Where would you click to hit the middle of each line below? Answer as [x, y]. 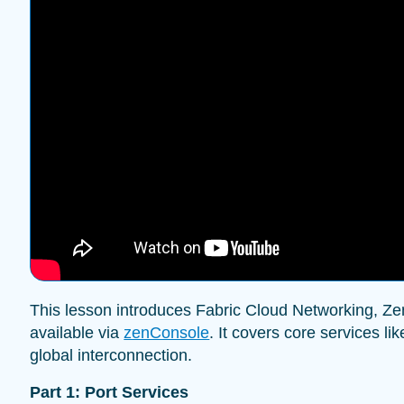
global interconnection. [111, 355]
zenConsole [167, 332]
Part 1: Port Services [110, 392]
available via [77, 332]
